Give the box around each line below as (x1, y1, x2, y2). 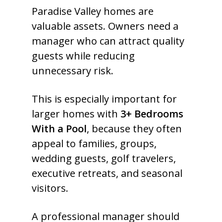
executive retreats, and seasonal (32, 166, 182, 180)
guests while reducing (32, 49, 135, 62)
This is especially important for (32, 92, 177, 106)
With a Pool (32, 122, 87, 135)
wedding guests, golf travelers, (32, 152, 176, 165)
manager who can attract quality (32, 34, 184, 48)
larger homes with (32, 107, 120, 120)
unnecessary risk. (32, 64, 113, 77)
